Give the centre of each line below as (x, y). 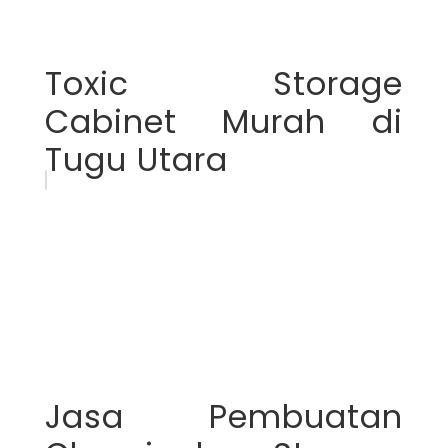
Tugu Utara (136, 159)
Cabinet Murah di (224, 121)
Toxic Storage (224, 83)
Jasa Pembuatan (224, 416)
